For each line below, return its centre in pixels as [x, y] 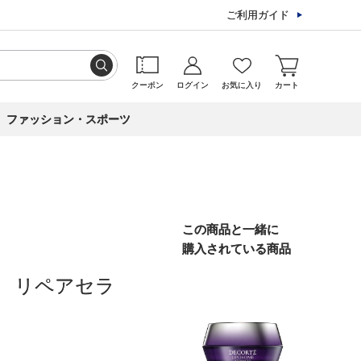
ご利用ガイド [258, 15]
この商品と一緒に [230, 229]
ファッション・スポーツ [68, 119]
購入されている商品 [237, 249]
